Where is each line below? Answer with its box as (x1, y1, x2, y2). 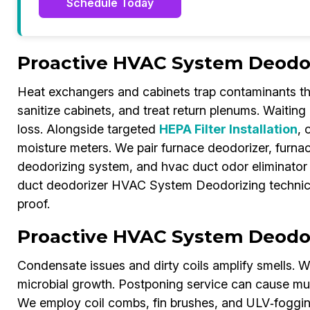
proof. (17, 197, 50, 212)
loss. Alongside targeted (17, 122, 159, 137)
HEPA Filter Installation (158, 122, 298, 137)
